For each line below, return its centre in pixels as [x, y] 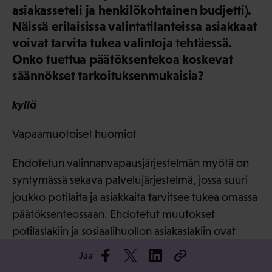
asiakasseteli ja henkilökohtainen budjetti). [132, 10]
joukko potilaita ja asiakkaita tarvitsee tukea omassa [135, 197]
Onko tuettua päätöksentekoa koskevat [123, 59]
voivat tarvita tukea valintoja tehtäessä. [122, 43]
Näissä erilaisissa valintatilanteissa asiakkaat [134, 27]
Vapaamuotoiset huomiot [74, 134]
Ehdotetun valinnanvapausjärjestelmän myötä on [131, 163]
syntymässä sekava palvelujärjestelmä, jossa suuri [130, 180]
